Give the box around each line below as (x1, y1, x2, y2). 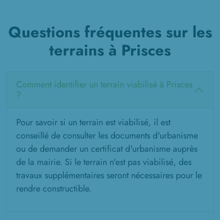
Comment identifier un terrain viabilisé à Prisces (16, 78, 192, 91)
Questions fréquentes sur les (8, 21, 212, 44)
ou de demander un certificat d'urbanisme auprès (16, 142, 197, 156)
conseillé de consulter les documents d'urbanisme (16, 129, 198, 142)
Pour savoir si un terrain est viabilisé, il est (16, 116, 170, 129)
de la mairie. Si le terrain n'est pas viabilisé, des (16, 156, 192, 169)
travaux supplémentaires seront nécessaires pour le (16, 169, 202, 182)
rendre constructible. (16, 182, 91, 195)
